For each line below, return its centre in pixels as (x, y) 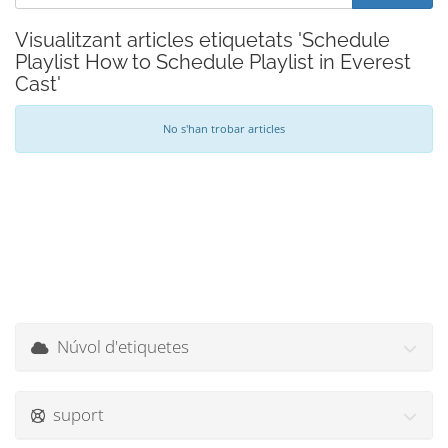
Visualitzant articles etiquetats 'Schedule (202, 40)
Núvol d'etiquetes (119, 346)
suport (74, 414)
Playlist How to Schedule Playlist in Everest (213, 62)
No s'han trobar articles (224, 128)
